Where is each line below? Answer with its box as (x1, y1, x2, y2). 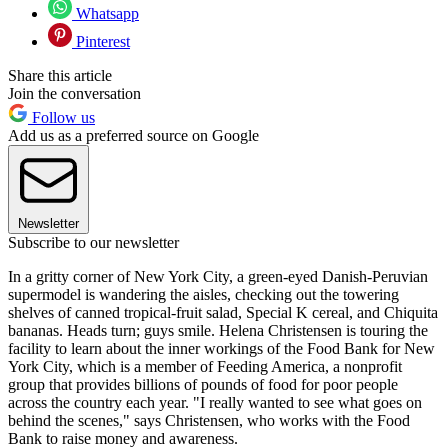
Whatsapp (72, 5, 139, 23)
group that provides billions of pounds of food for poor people (8, 376, 398, 394)
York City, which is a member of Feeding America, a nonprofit (8, 358, 402, 376)
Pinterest (72, 33, 130, 51)
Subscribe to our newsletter (8, 234, 179, 252)
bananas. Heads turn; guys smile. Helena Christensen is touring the (8, 322, 428, 340)
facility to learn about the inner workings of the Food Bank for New (8, 340, 435, 358)
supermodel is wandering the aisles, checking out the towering (8, 286, 399, 304)
